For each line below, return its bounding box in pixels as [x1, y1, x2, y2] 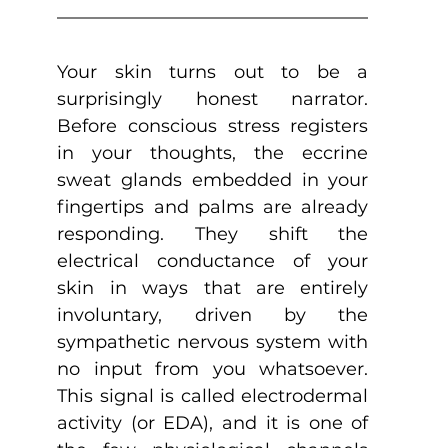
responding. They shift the [57, 222, 369, 245]
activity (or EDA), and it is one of [57, 411, 369, 434]
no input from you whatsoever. [57, 357, 369, 380]
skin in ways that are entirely [57, 276, 369, 299]
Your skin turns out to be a [57, 60, 369, 83]
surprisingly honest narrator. [57, 87, 369, 110]
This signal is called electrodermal [57, 384, 369, 407]
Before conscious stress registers [57, 114, 369, 137]
